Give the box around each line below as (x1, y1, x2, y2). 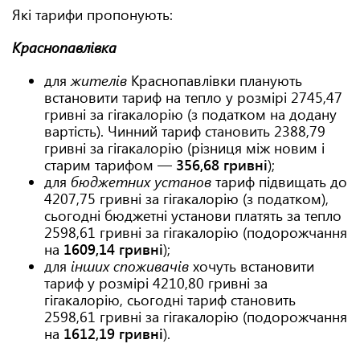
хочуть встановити (189, 256, 314, 276)
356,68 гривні (176, 155, 268, 174)
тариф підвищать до (211, 172, 347, 191)
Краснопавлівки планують (127, 71, 302, 90)
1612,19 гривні (63, 324, 163, 343)
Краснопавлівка (12, 38, 117, 57)
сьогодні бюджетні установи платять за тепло (44, 206, 342, 225)
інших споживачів (71, 256, 189, 276)
